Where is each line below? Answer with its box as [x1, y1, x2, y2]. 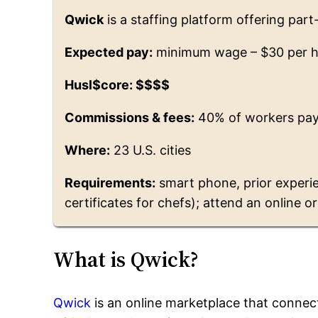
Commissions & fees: [65, 109, 195, 125]
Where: [65, 142, 111, 158]
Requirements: [65, 175, 156, 190]
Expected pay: [65, 44, 153, 60]
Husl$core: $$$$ [65, 77, 170, 92]
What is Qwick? [53, 245, 199, 275]
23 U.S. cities [110, 142, 192, 158]
